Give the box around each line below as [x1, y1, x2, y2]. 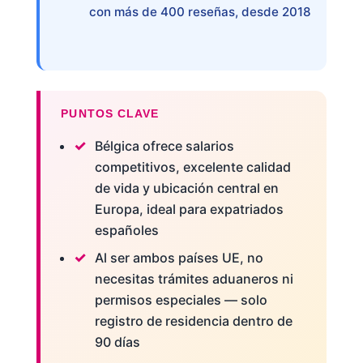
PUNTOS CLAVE [61, 108, 160, 121]
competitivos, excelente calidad [94, 158, 291, 175]
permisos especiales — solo [94, 291, 267, 308]
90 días [94, 333, 140, 350]
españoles [94, 221, 159, 238]
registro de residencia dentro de [94, 312, 293, 329]
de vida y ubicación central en [94, 179, 279, 196]
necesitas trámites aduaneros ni [94, 270, 293, 287]
